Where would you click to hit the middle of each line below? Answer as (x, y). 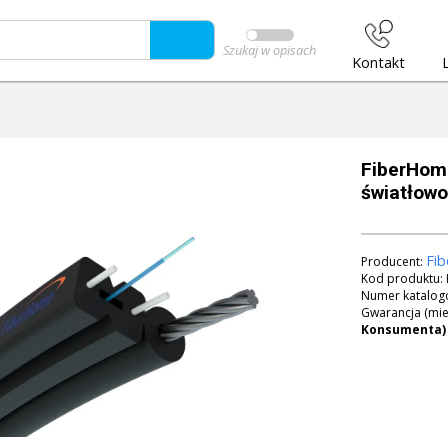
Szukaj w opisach (269, 50)
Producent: (394, 261)
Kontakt (379, 62)
